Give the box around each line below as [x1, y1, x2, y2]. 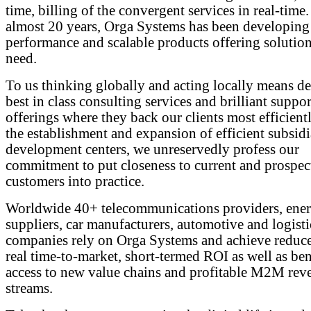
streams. [6, 280, 53, 296]
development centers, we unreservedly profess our [6, 142, 299, 157]
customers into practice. [6, 174, 144, 189]
